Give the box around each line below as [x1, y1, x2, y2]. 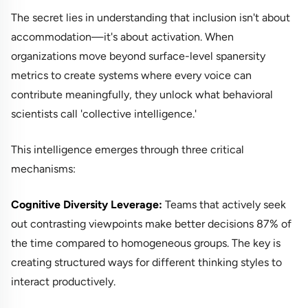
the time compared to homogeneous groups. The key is [11, 236, 280, 250]
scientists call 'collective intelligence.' [11, 107, 197, 121]
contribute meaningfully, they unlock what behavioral [11, 88, 273, 102]
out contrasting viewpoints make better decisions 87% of [11, 217, 291, 231]
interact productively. [11, 275, 115, 289]
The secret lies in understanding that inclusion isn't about [11, 11, 290, 25]
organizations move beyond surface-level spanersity [11, 49, 265, 63]
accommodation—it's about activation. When [11, 30, 234, 44]
